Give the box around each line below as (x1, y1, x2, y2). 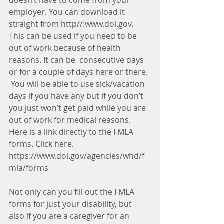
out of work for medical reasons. (9, 114, 135, 125)
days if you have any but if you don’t (9, 90, 145, 101)
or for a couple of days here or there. (9, 66, 150, 77)
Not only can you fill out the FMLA (9, 186, 136, 197)
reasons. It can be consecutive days (9, 54, 146, 65)
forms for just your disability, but (9, 198, 134, 209)
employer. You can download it (9, 6, 127, 17)
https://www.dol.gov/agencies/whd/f (9, 150, 144, 161)
